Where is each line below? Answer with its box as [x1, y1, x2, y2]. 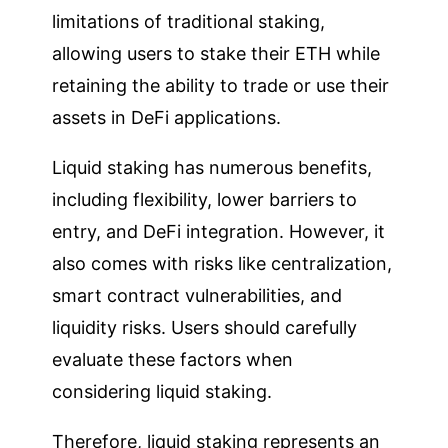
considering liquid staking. [52, 380, 273, 402]
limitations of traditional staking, [52, 10, 326, 32]
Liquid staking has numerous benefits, [52, 156, 373, 178]
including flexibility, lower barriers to [52, 188, 358, 210]
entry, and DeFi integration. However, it [52, 220, 386, 242]
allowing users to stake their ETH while [52, 42, 381, 64]
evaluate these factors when [52, 348, 294, 370]
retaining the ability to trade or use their [52, 74, 390, 96]
